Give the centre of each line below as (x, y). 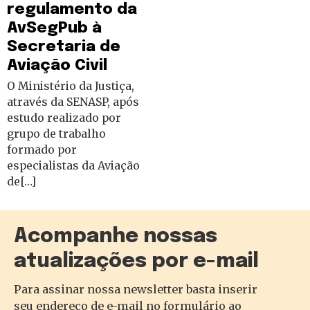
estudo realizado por (64, 117)
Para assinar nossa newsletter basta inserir (136, 289)
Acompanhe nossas (116, 236)
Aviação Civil (57, 65)
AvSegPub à (54, 28)
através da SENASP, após (73, 101)
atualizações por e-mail (136, 261)
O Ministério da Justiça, (71, 85)
